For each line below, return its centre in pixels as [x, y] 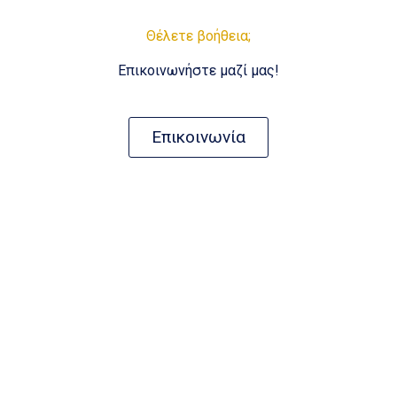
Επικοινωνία [198, 136]
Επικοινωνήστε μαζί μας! [198, 70]
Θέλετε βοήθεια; [198, 35]
